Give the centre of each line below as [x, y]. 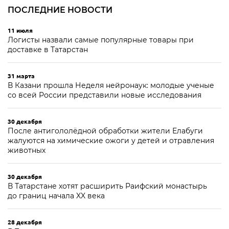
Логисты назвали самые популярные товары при [101, 40]
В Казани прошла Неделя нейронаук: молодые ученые [111, 85]
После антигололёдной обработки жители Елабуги [105, 131]
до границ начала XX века [56, 196]
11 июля [20, 30]
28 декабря [25, 222]
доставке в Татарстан [48, 50]
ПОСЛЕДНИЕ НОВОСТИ [60, 10]
